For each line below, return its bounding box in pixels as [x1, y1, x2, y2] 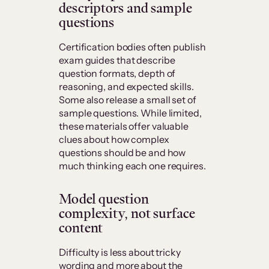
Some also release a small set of [59, 94, 196, 106]
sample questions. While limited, [59, 107, 202, 119]
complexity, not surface [59, 204, 195, 223]
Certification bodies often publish [59, 41, 206, 53]
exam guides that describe [59, 54, 175, 67]
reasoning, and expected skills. [59, 80, 194, 93]
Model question [59, 190, 149, 208]
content [59, 219, 103, 237]
